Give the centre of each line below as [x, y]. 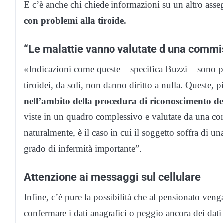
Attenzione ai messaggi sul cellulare [112, 176]
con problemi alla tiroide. [75, 20]
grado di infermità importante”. [83, 148]
